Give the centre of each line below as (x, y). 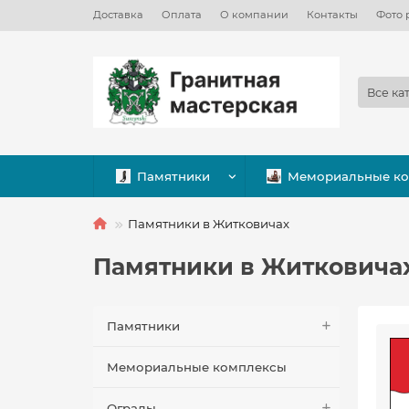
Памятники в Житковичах (209, 224)
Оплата (182, 15)
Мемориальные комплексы (197, 367)
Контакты (332, 15)
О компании (254, 15)
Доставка (118, 15)
